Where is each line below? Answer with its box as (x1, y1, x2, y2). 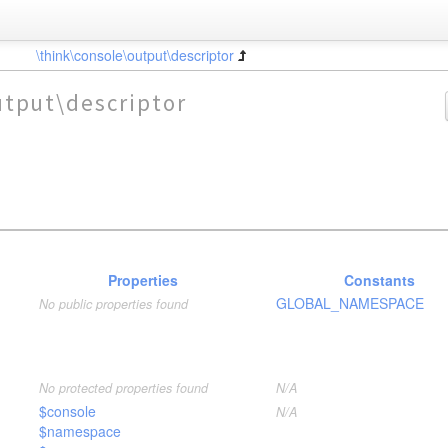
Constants (344, 270, 415, 290)
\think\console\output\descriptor (35, 45, 234, 65)
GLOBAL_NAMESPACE (275, 293, 424, 313)
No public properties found (39, 295, 189, 313)
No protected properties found (39, 379, 209, 397)
